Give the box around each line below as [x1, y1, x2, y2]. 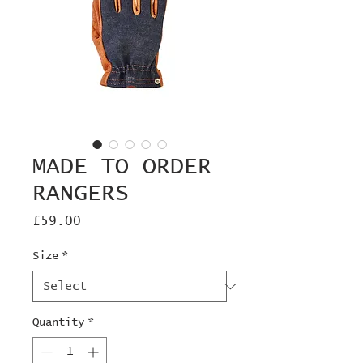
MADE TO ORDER [32, 156, 211, 179]
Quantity [32, 317, 84, 329]
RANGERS [32, 182, 129, 206]
